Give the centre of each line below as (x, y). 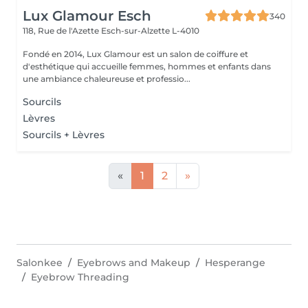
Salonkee (40, 263)
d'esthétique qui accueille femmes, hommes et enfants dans (147, 66)
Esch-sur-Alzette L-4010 (150, 31)
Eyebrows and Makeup (134, 263)
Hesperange (235, 263)
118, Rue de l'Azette (62, 31)
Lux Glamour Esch (87, 16)
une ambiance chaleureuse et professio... (107, 79)
